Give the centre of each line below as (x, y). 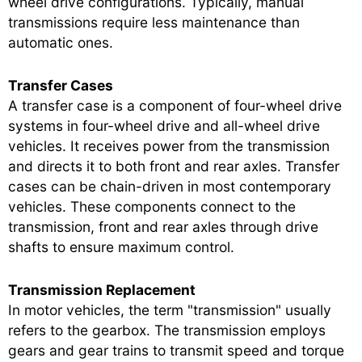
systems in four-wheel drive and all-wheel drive (164, 125)
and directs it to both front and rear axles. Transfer (174, 166)
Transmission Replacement (102, 289)
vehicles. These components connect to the (152, 206)
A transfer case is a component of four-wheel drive (175, 105)
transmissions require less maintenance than (154, 22)
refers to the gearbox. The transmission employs (167, 330)
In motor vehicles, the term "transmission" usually (170, 309)
